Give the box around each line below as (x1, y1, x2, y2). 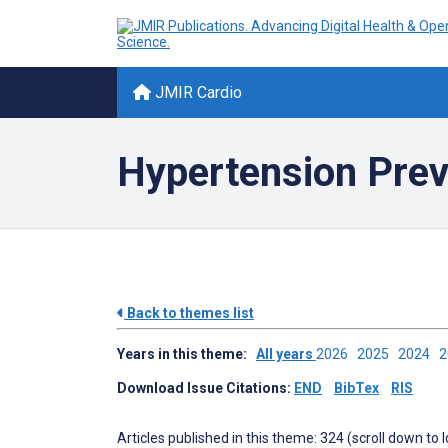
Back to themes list (124, 305, 254, 321)
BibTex (334, 380, 379, 396)
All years (256, 346, 316, 362)
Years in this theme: (117, 346, 256, 362)
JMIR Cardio (151, 83, 242, 102)
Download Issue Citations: (117, 380, 294, 396)
